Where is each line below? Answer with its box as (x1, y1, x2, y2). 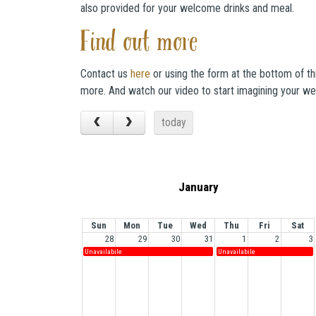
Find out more (80, 30, 198, 57)
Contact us (80, 67, 130, 80)
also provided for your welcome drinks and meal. (80, 1, 294, 15)
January (178, 179, 219, 194)
